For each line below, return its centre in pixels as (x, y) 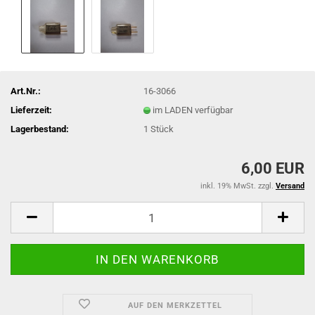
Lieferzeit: (31, 110)
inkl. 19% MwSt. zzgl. (238, 186)
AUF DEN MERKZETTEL (175, 306)
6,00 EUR (273, 168)
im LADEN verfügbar (193, 110)
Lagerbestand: (40, 129)
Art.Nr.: (26, 91)
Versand (290, 186)
